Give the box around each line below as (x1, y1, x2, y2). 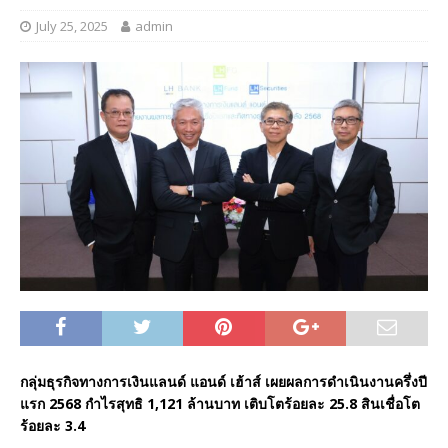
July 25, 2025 (36, 16, 108, 35)
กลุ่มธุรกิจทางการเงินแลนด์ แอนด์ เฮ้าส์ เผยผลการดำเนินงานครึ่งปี (20, 372, 427, 392)
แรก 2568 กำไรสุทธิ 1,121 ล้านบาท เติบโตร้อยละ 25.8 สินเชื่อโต (20, 394, 420, 414)
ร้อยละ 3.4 (20, 416, 85, 436)
